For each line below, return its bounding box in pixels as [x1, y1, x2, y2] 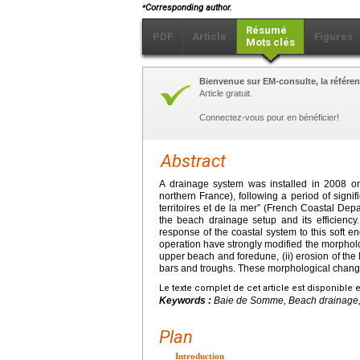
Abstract [161, 151, 226, 172]
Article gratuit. [199, 88, 252, 99]
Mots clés [246, 36, 295, 49]
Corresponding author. [145, 2, 232, 14]
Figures [314, 31, 353, 43]
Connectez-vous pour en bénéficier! [199, 112, 339, 123]
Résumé [246, 24, 287, 37]
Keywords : [159, 295, 214, 307]
